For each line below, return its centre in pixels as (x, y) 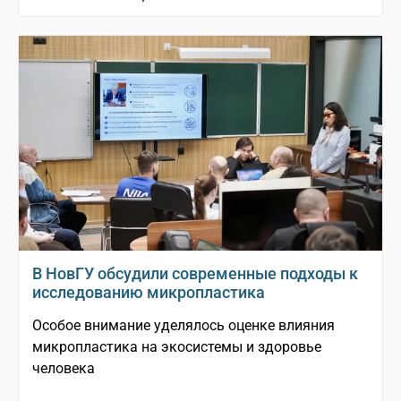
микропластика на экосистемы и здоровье (177, 347)
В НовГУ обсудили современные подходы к (195, 274)
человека (64, 369)
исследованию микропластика (149, 293)
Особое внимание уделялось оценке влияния (183, 326)
